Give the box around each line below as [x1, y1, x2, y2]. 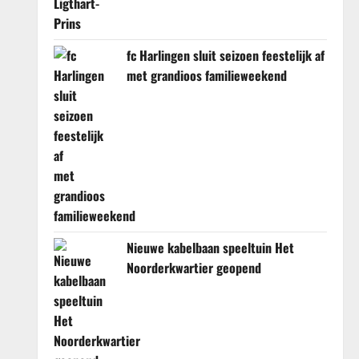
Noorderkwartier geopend [126, 258, 261, 277]
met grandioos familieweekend [126, 66, 287, 85]
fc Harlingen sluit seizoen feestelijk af [126, 46, 325, 65]
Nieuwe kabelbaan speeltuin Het [126, 238, 294, 257]
